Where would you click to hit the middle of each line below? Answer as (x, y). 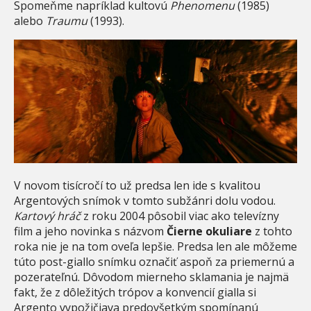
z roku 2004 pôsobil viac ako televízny (180, 216)
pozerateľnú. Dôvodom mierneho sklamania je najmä (151, 277)
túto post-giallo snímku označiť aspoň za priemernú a (154, 262)
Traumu (67, 20)
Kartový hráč (47, 216)
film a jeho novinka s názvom (90, 232)
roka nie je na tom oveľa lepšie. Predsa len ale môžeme (155, 247)
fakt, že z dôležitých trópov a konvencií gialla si (135, 293)
